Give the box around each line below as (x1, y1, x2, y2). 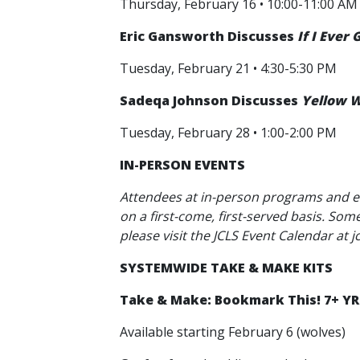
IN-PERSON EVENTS (120, 156, 248, 174)
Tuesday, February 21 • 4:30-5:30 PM (120, 59, 340, 77)
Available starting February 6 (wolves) (120, 323, 349, 341)
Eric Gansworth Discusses (120, 27, 297, 45)
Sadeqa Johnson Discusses (120, 92, 301, 109)
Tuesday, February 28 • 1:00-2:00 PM (120, 124, 340, 141)
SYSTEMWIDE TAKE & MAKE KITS (120, 259, 333, 276)
